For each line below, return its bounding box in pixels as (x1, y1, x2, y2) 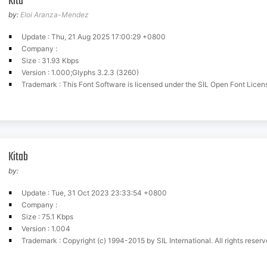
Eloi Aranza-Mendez (20, 10, 89, 19)
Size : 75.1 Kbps (21, 212, 73, 221)
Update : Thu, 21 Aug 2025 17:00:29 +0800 (21, 32, 166, 41)
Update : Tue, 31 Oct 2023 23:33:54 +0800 (21, 188, 167, 197)
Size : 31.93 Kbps (21, 56, 79, 65)
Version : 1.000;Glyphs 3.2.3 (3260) (21, 68, 139, 77)
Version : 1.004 (21, 224, 70, 233)
